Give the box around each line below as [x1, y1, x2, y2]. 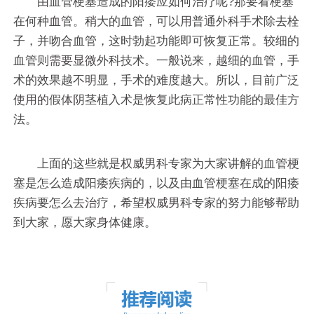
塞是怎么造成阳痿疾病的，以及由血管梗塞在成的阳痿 [13, 177, 300, 191]
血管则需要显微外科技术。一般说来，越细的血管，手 [13, 54, 300, 68]
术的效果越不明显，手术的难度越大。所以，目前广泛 [13, 74, 300, 88]
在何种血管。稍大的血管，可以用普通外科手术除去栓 [13, 15, 300, 29]
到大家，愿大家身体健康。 [13, 216, 157, 230]
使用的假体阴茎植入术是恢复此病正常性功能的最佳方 [13, 93, 300, 107]
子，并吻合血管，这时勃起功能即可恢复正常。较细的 [13, 34, 300, 48]
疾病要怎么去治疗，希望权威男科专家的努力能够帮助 [13, 196, 300, 210]
